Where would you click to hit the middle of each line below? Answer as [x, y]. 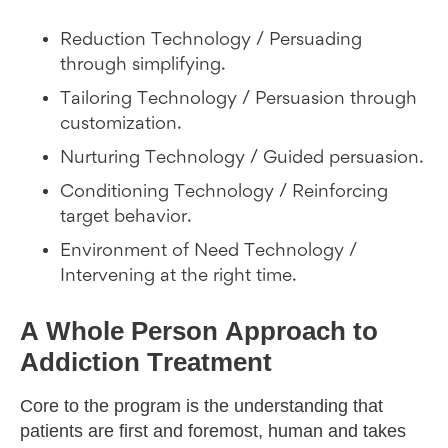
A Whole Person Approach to [199, 331]
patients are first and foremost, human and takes [213, 431]
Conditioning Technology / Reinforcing [224, 192]
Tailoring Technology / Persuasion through [238, 99]
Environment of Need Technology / [208, 251]
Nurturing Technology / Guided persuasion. [242, 158]
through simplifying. [143, 65]
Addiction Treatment [146, 362]
